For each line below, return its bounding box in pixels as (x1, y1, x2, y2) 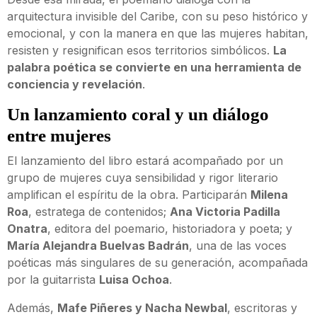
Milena (250, 188, 288, 202)
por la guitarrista (7, 272, 99, 287)
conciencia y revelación (7, 77, 142, 92)
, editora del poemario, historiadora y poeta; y (47, 221, 292, 236)
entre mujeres (7, 126, 111, 146)
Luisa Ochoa (99, 272, 169, 287)
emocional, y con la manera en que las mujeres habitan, (7, 26, 309, 41)
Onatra (7, 221, 47, 236)
